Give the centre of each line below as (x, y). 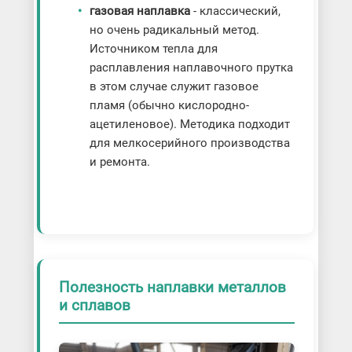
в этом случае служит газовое (174, 87)
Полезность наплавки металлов (172, 288)
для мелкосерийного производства (189, 143)
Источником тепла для (153, 49)
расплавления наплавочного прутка (191, 68)
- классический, (235, 11)
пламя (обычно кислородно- (169, 106)
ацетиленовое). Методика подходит (189, 125)
